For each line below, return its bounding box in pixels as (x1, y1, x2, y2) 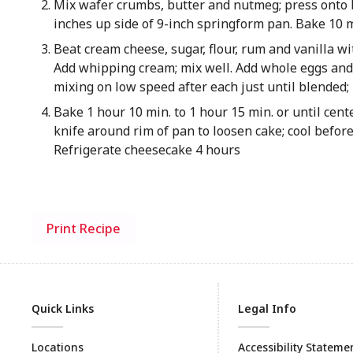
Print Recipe (46, 220, 121, 237)
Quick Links (32, 301, 94, 316)
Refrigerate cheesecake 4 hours (53, 141, 240, 158)
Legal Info (238, 301, 296, 316)
